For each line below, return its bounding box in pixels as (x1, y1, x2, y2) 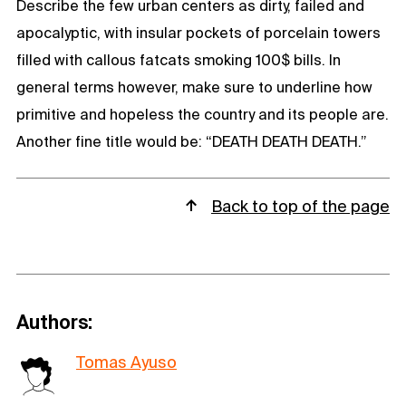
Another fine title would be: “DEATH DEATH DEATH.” (16, 132, 367, 150)
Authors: (16, 310, 92, 333)
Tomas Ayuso (76, 352, 177, 372)
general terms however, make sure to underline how (16, 78, 372, 95)
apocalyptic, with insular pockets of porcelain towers (16, 24, 381, 41)
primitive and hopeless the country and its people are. (16, 105, 389, 122)
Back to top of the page (211, 197, 390, 217)
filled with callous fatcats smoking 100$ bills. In (16, 51, 341, 68)
